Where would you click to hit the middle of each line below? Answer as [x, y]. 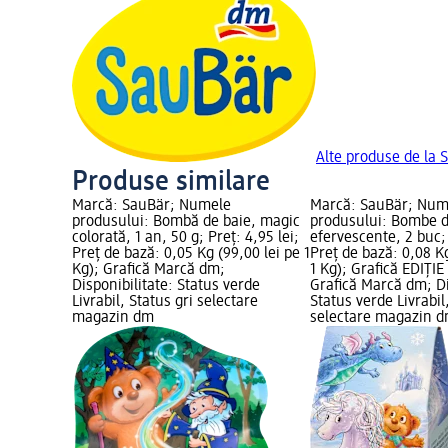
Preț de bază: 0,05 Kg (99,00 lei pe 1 [191, 254]
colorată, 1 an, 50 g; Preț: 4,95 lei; [185, 238]
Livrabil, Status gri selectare [165, 302]
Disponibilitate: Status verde [166, 286]
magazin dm [113, 318]
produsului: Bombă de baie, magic [186, 222]
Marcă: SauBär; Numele [151, 206]
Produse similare [171, 182]
